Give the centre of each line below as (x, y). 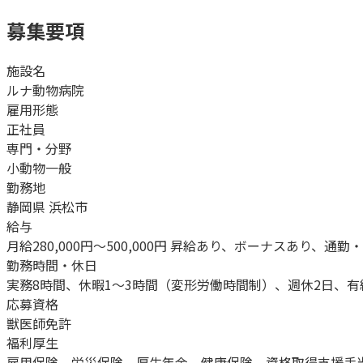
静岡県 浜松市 (47, 206)
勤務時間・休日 (52, 265)
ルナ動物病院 (45, 90)
